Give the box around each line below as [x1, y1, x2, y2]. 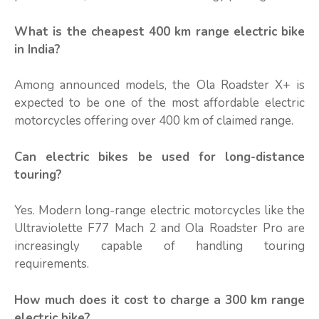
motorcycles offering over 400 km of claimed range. [14, 113, 293, 130]
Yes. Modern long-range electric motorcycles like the [14, 202, 305, 219]
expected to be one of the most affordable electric [14, 95, 305, 112]
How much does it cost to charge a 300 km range [14, 291, 305, 308]
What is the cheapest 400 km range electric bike [14, 23, 305, 40]
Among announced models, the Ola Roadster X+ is [14, 77, 305, 94]
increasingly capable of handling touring [14, 238, 305, 255]
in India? [14, 41, 61, 58]
